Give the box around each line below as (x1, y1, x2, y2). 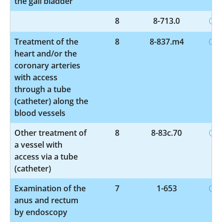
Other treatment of (14, 127, 87, 138)
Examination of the (14, 182, 86, 194)
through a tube (14, 83, 71, 95)
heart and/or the (14, 48, 77, 59)
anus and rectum (14, 194, 78, 206)
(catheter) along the (14, 95, 88, 107)
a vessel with (14, 139, 62, 150)
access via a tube (14, 151, 78, 162)
